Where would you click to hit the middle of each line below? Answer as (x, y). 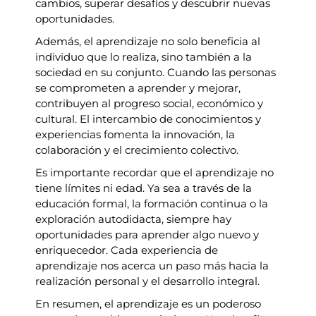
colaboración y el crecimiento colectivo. (137, 150)
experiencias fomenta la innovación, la (135, 135)
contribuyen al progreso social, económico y (149, 104)
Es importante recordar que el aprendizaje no (154, 173)
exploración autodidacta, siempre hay (133, 219)
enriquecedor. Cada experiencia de (127, 250)
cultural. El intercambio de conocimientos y (148, 119)
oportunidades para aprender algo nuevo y (147, 235)
